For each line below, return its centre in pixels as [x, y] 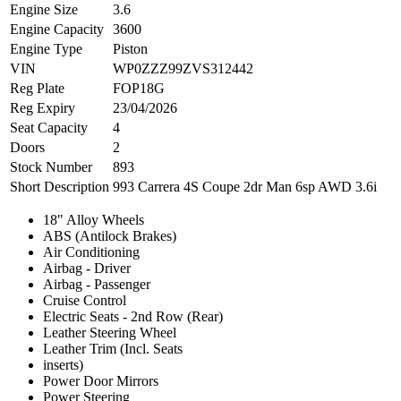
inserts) [63, 365]
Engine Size [44, 10]
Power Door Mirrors [101, 381]
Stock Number [51, 167]
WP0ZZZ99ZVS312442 [183, 69]
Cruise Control [85, 301]
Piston [130, 49]
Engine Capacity [57, 30]
